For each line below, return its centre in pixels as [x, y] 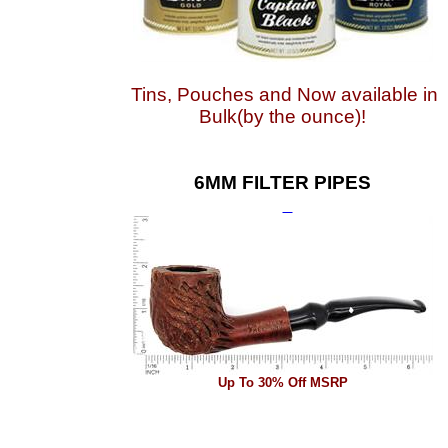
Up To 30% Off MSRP [282, 382]
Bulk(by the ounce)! [282, 116]
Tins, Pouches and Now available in [284, 94]
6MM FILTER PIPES [282, 182]
